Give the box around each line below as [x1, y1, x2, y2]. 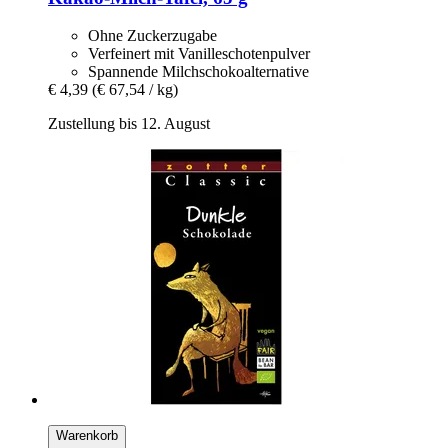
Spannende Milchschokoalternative [88, 63, 309, 81]
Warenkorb [56, 428, 118, 444]
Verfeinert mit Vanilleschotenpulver [88, 45, 310, 63]
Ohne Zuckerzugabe [88, 27, 217, 45]
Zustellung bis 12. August [48, 115, 210, 133]
